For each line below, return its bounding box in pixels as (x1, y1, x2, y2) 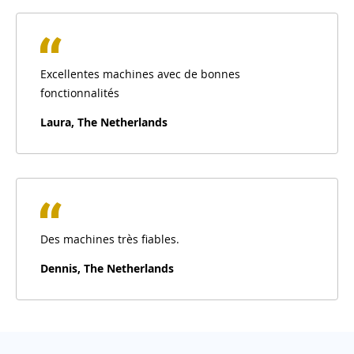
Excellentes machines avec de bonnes (40, 66, 240, 81)
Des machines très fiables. (40, 231, 179, 247)
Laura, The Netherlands (40, 114, 168, 130)
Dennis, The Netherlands (40, 260, 174, 276)
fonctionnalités (40, 85, 119, 100)
